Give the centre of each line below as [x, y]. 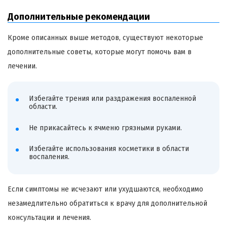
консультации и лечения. [49, 217]
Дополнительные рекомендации [79, 17]
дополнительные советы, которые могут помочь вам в [100, 52]
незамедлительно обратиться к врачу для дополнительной [107, 203]
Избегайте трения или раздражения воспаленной [112, 98]
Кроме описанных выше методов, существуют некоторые [105, 38]
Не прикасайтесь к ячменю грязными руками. [105, 128]
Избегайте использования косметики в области [109, 149]
